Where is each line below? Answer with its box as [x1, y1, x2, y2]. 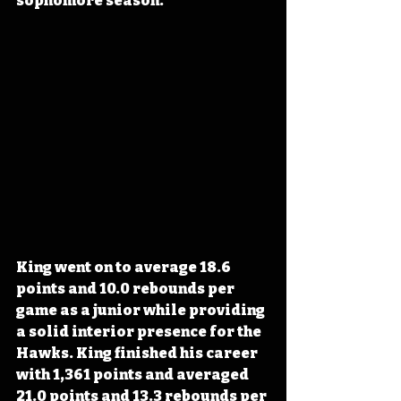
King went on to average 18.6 [16, 259, 234, 277]
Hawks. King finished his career [16, 345, 260, 363]
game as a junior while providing [16, 302, 268, 320]
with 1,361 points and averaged [16, 366, 252, 384]
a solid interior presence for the [16, 323, 264, 341]
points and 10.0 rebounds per [16, 280, 237, 298]
